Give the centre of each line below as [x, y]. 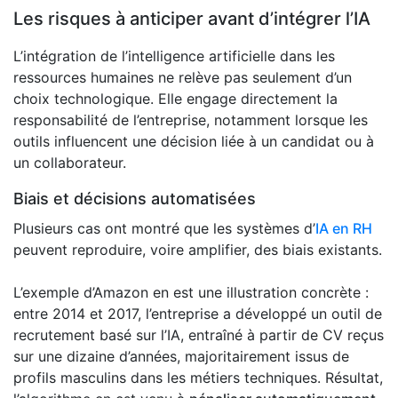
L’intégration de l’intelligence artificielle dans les [174, 56]
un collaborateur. [70, 163]
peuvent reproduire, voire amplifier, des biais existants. [198, 250]
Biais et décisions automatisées [135, 199]
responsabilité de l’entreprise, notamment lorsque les [191, 120]
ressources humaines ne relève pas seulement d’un [183, 78]
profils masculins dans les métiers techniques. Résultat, [198, 378]
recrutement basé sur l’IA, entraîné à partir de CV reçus [199, 335]
